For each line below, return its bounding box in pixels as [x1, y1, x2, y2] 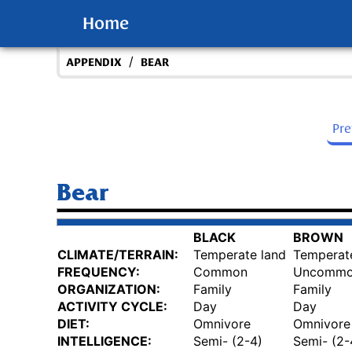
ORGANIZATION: [57, 281, 160, 298]
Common [193, 264, 247, 280]
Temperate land [193, 247, 286, 263]
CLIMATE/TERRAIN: [57, 247, 178, 263]
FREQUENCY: [57, 264, 140, 280]
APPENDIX [65, 54, 122, 70]
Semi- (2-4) [193, 333, 262, 350]
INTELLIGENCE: [57, 333, 152, 350]
